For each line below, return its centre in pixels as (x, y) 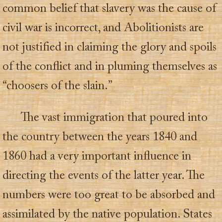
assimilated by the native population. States (107, 215)
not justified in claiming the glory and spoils (110, 48)
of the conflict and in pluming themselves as (110, 67)
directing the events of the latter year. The (104, 176)
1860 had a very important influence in (97, 157)
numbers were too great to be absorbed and (109, 195)
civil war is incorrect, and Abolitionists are (103, 28)
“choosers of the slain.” (57, 86)
